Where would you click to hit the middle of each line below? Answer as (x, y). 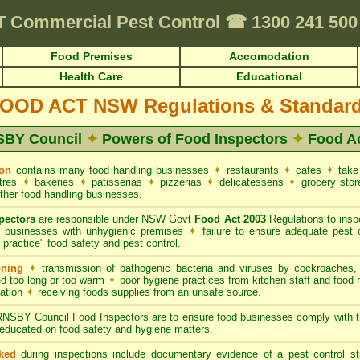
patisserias (117, 182)
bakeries (54, 182)
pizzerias (181, 182)
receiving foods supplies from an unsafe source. (149, 292)
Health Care (91, 76)
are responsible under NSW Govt (115, 219)
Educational (269, 76)
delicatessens (252, 182)
